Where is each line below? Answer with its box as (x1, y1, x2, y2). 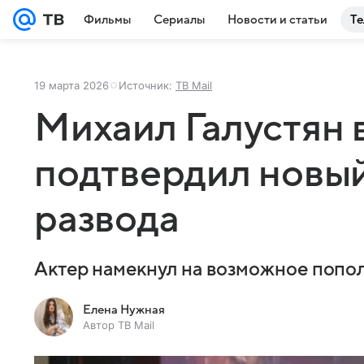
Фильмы (84, 13, 131, 26)
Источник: (119, 79, 175, 92)
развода (34, 198, 180, 240)
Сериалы (154, 13, 205, 26)
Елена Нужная (83, 303, 165, 316)
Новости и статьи (227, 13, 327, 26)
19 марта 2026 (34, 79, 109, 92)
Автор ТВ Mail (83, 318, 154, 331)
